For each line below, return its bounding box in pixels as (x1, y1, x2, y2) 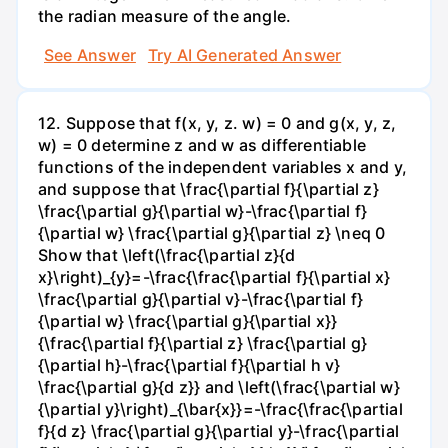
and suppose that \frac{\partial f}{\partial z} (38, 178, 379, 199)
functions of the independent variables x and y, (38, 156, 407, 177)
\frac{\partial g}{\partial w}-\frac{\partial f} (38, 200, 367, 221)
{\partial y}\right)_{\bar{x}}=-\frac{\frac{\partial (38, 398, 403, 419)
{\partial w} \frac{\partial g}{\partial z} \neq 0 (38, 222, 386, 243)
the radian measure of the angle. (38, 5, 292, 26)
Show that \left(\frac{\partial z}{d (38, 244, 296, 265)
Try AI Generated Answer (147, 44, 342, 65)
